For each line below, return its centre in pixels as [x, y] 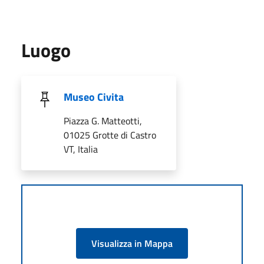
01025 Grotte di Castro [110, 135]
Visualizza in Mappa [132, 243]
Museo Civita [94, 97]
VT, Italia [81, 149]
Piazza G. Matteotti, [103, 121]
